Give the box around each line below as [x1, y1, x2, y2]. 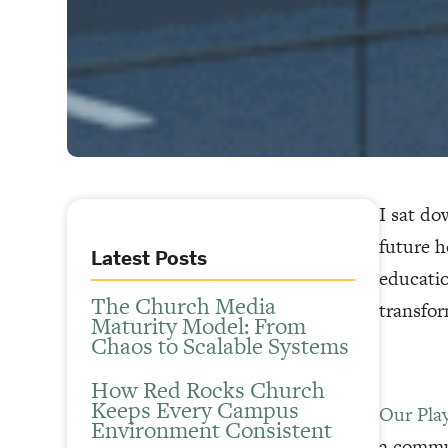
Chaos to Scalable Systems [91, 330, 350, 363]
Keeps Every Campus [91, 394, 300, 427]
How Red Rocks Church [91, 374, 326, 407]
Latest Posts [91, 247, 208, 270]
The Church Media [91, 290, 277, 323]
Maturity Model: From [91, 310, 307, 343]
